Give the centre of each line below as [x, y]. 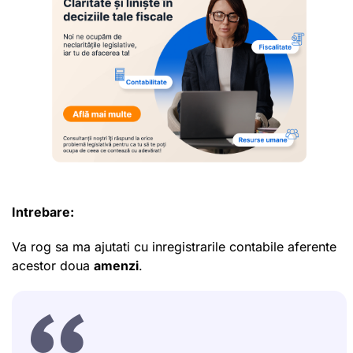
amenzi [116, 265]
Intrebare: [43, 212]
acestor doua [53, 265]
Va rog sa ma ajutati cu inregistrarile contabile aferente [174, 246]
